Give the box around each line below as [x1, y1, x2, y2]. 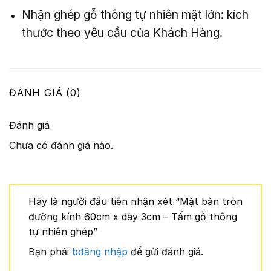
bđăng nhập [72, 246, 128, 258]
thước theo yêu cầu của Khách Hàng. [21, 25, 223, 40]
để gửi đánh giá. [128, 246, 203, 258]
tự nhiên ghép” [28, 226, 100, 238]
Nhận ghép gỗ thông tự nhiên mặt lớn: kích [21, 7, 249, 22]
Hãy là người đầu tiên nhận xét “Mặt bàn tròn [28, 195, 243, 208]
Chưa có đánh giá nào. [9, 139, 113, 152]
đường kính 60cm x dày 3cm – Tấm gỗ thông [28, 211, 237, 223]
